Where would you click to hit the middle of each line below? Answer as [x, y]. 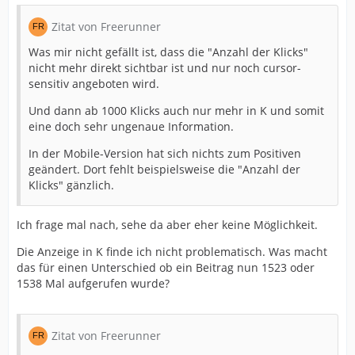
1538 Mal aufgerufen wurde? [93, 284]
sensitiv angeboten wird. [94, 84]
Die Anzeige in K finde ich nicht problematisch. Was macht [172, 252]
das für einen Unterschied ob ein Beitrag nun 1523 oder [166, 268]
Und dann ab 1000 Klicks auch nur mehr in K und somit [176, 111]
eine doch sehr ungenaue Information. [131, 127]
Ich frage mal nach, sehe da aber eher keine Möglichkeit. [167, 225]
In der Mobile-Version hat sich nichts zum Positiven [165, 154]
